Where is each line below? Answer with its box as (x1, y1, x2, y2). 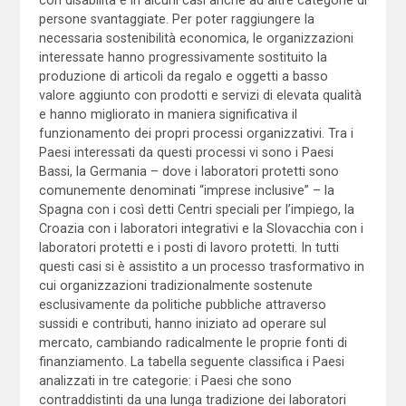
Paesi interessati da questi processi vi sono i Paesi (38, 144, 333, 159)
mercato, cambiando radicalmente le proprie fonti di (38, 334, 347, 350)
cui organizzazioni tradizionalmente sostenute (38, 277, 313, 293)
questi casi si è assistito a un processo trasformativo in (38, 258, 364, 274)
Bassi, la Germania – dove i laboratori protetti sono (38, 163, 339, 179)
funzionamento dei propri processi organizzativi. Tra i (38, 125, 353, 140)
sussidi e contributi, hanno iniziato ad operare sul (38, 315, 326, 331)
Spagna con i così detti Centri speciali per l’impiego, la (38, 201, 354, 217)
